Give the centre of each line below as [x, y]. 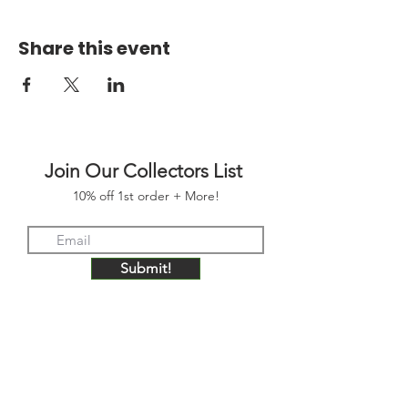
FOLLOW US [146, 393]
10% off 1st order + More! [146, 195]
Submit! [146, 268]
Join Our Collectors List [146, 170]
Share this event [94, 48]
